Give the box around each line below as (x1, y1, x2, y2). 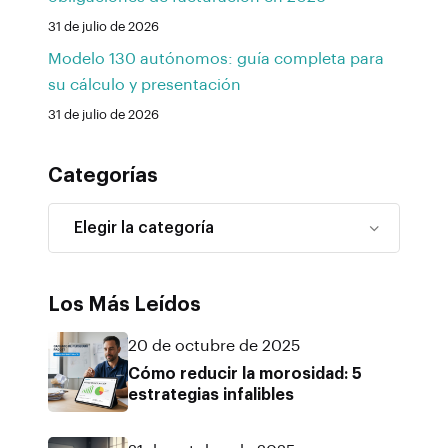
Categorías (48, 166, 158, 187)
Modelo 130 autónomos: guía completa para (48, 51, 384, 68)
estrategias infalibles (128, 387, 294, 404)
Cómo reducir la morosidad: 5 (128, 366, 362, 383)
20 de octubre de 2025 (128, 338, 300, 355)
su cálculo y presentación (48, 77, 241, 94)
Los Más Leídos (48, 295, 201, 316)
